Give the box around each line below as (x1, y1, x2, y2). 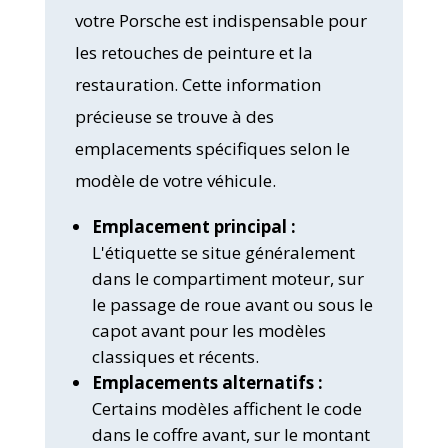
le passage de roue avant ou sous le (91, 292, 373, 316)
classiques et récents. (91, 344, 259, 368)
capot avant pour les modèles (91, 318, 326, 342)
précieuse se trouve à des (74, 104, 274, 128)
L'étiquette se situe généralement (91, 240, 355, 264)
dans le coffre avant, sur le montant (91, 422, 370, 446)
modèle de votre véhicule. (74, 168, 276, 192)
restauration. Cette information (74, 72, 321, 96)
